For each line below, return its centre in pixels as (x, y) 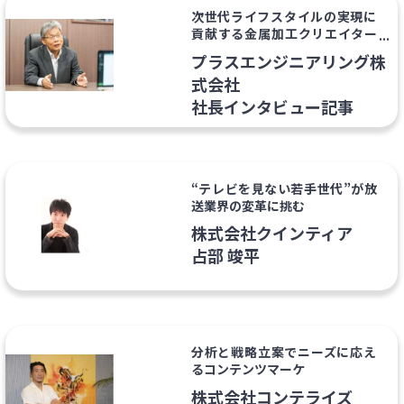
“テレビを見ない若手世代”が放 (284, 188)
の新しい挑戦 (229, 51)
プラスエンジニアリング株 (288, 61)
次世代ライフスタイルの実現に (284, 17)
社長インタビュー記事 (272, 106)
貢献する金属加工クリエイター (284, 34)
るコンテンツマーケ (248, 369)
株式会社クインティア (271, 233)
